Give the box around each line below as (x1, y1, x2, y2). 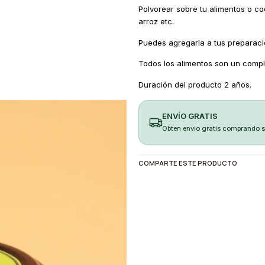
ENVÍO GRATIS (161, 111, 218, 121)
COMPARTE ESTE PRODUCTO (138, 158, 237, 167)
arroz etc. (138, 17, 174, 27)
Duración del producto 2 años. (138, 80, 251, 90)
